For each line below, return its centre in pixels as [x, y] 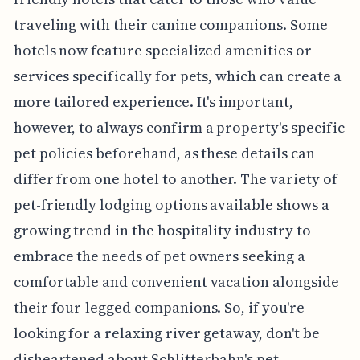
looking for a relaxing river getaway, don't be [166, 333]
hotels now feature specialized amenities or [162, 50]
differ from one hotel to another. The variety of [175, 178]
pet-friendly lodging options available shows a [171, 204]
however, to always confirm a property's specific [179, 127]
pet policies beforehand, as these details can [164, 153]
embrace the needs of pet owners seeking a [159, 256]
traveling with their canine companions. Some [170, 24]
